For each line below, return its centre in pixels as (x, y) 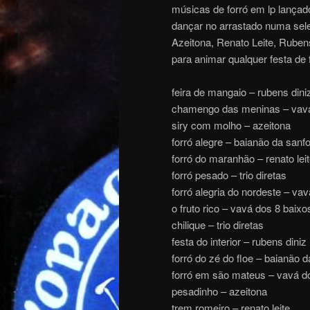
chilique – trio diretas (218, 225)
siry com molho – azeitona (231, 125)
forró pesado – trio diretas (229, 175)
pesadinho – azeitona (219, 291)
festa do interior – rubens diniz (239, 241)
